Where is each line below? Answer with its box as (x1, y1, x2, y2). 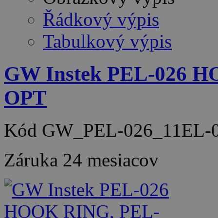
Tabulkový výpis (43, 31, 172, 52)
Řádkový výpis (43, 9, 159, 30)
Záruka (4, 149, 63, 171)
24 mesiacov (63, 149, 159, 171)
